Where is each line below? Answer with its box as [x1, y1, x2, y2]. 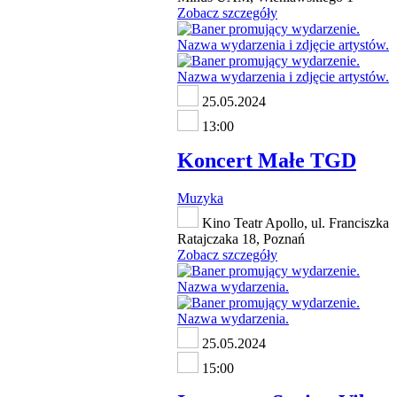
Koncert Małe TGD [177, 149, 356, 172]
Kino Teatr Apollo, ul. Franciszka [198, 214, 389, 230]
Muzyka [177, 190, 223, 206]
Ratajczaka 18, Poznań [177, 230, 305, 246]
